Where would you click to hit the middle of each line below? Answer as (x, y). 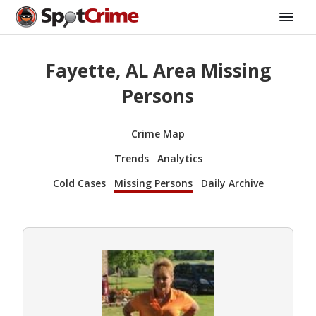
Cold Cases (79, 183)
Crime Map (158, 133)
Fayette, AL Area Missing (158, 71)
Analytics (180, 158)
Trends (131, 158)
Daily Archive (232, 183)
